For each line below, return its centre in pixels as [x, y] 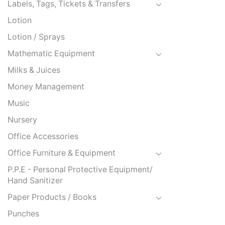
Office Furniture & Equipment [62, 153]
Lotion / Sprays [36, 37]
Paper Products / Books [52, 197]
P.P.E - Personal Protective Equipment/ [80, 170]
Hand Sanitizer [35, 181]
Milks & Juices [34, 70]
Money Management [46, 87]
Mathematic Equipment [51, 54]
